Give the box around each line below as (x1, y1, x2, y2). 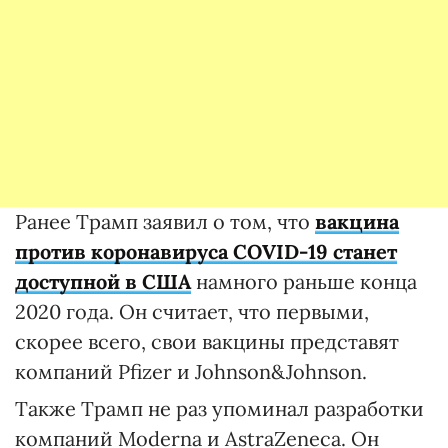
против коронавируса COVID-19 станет (15, 238, 397, 264)
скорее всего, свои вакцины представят (15, 328, 399, 354)
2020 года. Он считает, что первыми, (15, 298, 369, 324)
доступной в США (15, 268, 191, 294)
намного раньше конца (191, 268, 417, 294)
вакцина (315, 208, 399, 234)
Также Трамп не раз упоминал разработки (15, 395, 424, 421)
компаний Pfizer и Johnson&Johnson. (15, 358, 372, 384)
